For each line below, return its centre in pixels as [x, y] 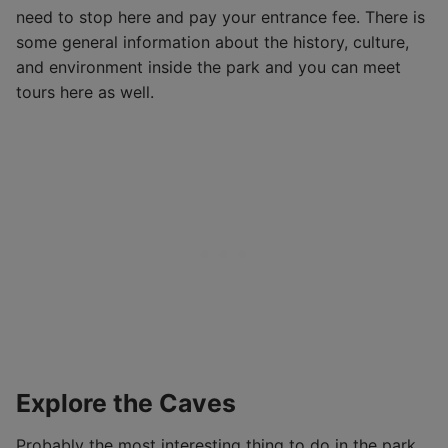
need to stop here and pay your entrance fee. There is [220, 16]
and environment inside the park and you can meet [208, 66]
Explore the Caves [126, 403]
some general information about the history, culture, [212, 41]
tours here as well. [85, 91]
